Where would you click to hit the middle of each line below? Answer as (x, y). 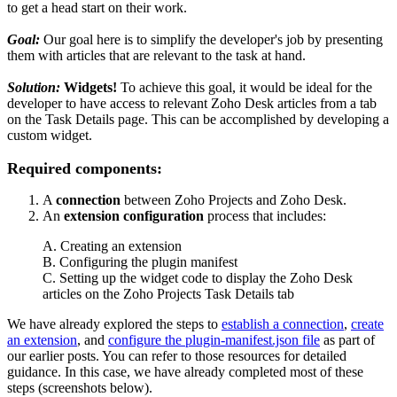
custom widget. (50, 136)
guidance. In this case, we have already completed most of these (185, 372)
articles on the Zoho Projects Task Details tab (168, 294)
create (367, 324)
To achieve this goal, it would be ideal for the (245, 88)
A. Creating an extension (112, 246)
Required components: (85, 169)
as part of (349, 340)
